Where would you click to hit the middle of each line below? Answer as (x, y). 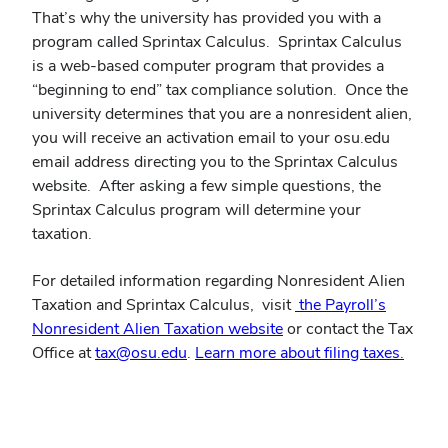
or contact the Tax (348, 328)
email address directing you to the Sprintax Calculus (215, 162)
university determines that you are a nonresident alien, (222, 114)
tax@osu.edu (141, 352)
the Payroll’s (340, 304)
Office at (63, 352)
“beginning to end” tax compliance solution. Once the (220, 90)
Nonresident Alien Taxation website (157, 328)
